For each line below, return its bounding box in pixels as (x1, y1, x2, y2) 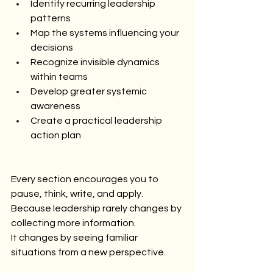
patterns (30, 13, 71, 23)
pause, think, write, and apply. (11, 188, 143, 199)
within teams (30, 71, 88, 82)
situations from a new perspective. (11, 247, 166, 257)
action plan (30, 130, 81, 140)
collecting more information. (11, 218, 136, 228)
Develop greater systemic (30, 86, 149, 96)
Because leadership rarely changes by (11, 203, 183, 213)
